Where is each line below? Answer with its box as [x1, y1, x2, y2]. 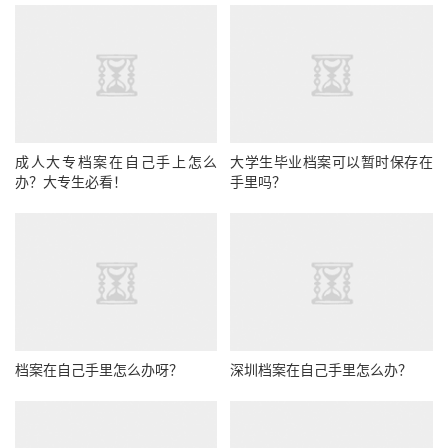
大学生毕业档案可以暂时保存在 [230, 154, 433, 170]
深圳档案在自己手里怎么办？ [230, 362, 413, 378]
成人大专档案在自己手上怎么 [15, 154, 218, 170]
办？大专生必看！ [15, 174, 127, 190]
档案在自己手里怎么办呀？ [15, 362, 183, 378]
